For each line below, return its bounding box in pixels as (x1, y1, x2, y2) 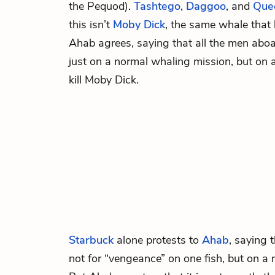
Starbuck (69, 233, 114, 247)
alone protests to (114, 233, 202, 247)
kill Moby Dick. (69, 72, 139, 87)
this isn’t (69, 17, 113, 32)
